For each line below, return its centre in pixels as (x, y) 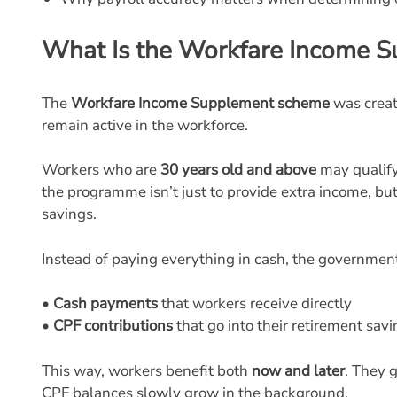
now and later (298, 370)
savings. (69, 214)
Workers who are (101, 170)
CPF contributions (113, 326)
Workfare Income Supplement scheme (200, 103)
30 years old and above (238, 170)
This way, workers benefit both (147, 370)
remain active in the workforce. (145, 125)
